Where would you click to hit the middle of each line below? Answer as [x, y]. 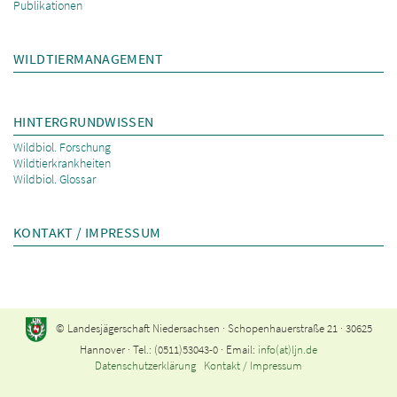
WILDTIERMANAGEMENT [89, 58]
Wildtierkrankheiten [62, 163]
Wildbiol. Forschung [62, 147]
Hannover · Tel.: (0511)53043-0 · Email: [169, 349]
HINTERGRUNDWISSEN [84, 121]
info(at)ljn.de [288, 349]
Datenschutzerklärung [145, 365]
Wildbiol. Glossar [54, 179]
